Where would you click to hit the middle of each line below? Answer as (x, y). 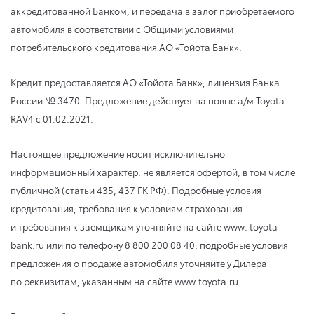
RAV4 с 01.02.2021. (52, 118)
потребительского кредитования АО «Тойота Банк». (126, 47)
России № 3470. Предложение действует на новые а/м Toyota (148, 100)
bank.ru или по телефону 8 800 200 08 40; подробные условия (149, 244)
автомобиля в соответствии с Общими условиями (122, 28)
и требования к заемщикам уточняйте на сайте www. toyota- (146, 226)
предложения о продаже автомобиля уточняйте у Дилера (139, 262)
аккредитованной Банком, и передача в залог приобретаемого (152, 10)
